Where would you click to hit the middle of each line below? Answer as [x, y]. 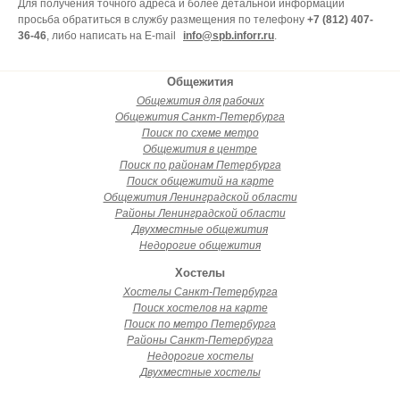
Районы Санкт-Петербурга [200, 340]
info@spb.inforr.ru [229, 36]
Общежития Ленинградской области [200, 197]
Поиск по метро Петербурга [200, 324]
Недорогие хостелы [200, 356]
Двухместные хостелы [200, 372]
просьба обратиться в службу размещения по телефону [162, 20]
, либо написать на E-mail [112, 36]
